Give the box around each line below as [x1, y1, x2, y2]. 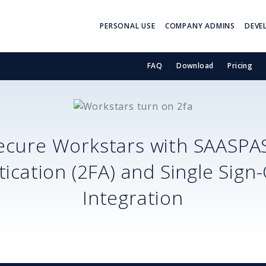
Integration [83, 184, 183, 210]
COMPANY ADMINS [164, 21, 235, 31]
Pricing [227, 61, 253, 71]
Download [176, 61, 214, 71]
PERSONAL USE [100, 21, 156, 31]
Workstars [52, 132, 145, 158]
